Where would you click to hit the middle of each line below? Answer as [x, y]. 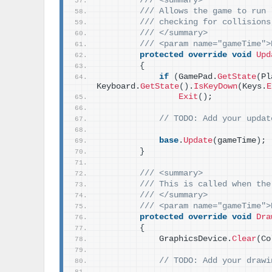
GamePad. [198, 77]
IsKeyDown [216, 87]
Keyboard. [118, 87]
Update [198, 141]
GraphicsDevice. [166, 239]
